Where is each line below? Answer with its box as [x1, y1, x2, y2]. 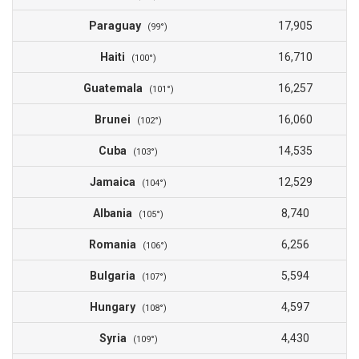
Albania [93, 207, 139, 220]
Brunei [95, 113, 137, 127]
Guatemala [83, 82, 149, 95]
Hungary [90, 301, 142, 314]
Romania [89, 238, 143, 252]
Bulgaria [90, 269, 142, 283]
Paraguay [89, 19, 147, 33]
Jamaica [90, 175, 142, 189]
